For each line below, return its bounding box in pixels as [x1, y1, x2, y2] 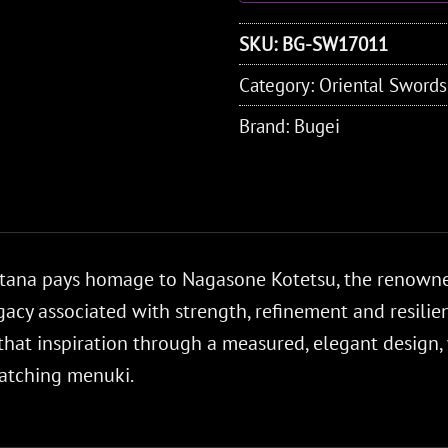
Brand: [239, 113, 294, 139]
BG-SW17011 [282, 31, 388, 57]
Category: [239, 72, 319, 98]
